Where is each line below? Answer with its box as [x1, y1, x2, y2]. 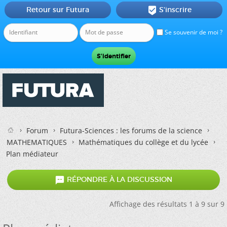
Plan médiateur [6, 149, 58, 159]
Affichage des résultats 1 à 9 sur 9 [109, 199, 224, 209]
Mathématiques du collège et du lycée [79, 137, 208, 147]
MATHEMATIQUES [7, 137, 67, 147]
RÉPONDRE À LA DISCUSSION [65, 175, 172, 184]
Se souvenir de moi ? [163, 28, 222, 36]
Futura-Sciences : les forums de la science [60, 126, 202, 135]
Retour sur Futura [26, 5, 89, 14]
